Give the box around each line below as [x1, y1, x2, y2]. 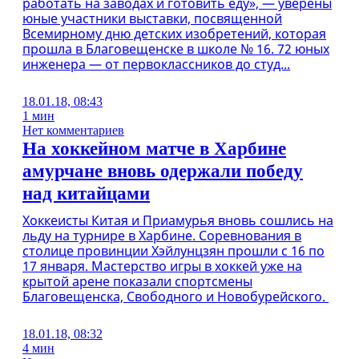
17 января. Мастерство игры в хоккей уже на [22, 257, 302, 275]
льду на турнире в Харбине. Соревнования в [22, 227, 301, 244]
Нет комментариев [22, 123, 124, 137]
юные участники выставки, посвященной [22, 10, 282, 27]
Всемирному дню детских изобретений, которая [22, 25, 326, 42]
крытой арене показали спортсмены [22, 272, 252, 290]
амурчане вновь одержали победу [22, 161, 303, 181]
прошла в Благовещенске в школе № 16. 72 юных [22, 40, 329, 58]
